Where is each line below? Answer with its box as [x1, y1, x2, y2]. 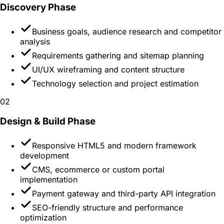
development [20, 150, 69, 160]
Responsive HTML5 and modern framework [32, 140, 196, 150]
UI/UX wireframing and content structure [32, 64, 184, 74]
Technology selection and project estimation [32, 78, 198, 88]
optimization [20, 212, 66, 222]
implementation [20, 174, 77, 184]
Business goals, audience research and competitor [32, 26, 221, 36]
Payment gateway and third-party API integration [32, 188, 215, 198]
